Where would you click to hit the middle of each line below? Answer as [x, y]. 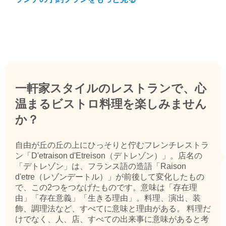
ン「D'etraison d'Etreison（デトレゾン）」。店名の [109, 156]
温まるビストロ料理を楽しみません [111, 104]
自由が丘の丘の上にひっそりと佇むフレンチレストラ [112, 145]
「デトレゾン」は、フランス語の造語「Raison [101, 166]
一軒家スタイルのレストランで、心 [111, 89]
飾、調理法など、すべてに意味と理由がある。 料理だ [113, 209]
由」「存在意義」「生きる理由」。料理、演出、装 [108, 198]
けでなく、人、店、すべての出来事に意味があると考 [112, 219]
